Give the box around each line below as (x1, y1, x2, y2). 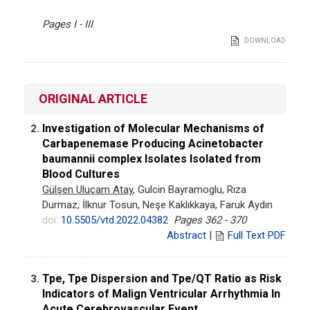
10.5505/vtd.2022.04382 (61, 213, 168, 226)
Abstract (167, 228, 206, 241)
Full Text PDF (228, 228, 286, 241)
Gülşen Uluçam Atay (42, 183, 133, 196)
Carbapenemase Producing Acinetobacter (42, 136, 264, 150)
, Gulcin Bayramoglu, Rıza (133, 183, 246, 196)
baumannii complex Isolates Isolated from (42, 152, 261, 165)
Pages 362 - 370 (174, 213, 246, 226)
